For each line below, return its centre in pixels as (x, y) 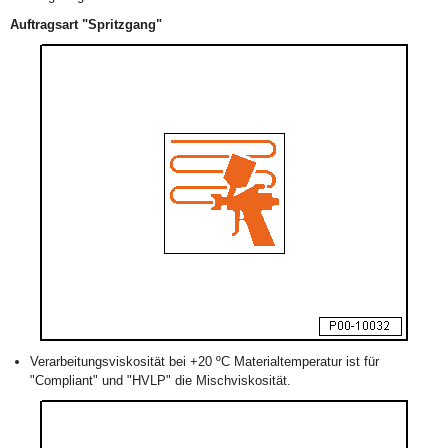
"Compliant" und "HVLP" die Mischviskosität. (160, 380)
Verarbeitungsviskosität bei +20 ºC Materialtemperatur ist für (204, 361)
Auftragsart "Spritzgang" (86, 24)
